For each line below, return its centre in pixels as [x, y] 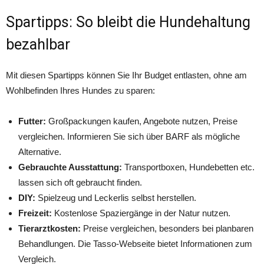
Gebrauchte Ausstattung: [70, 167]
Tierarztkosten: [49, 228]
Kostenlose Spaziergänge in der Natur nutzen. [141, 213]
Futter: [32, 121]
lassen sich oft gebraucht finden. [80, 182]
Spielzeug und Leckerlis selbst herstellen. [116, 198]
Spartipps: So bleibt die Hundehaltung [128, 22]
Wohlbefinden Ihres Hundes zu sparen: [80, 90]
